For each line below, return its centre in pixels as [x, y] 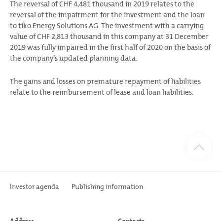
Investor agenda [35, 187]
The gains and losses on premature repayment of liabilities [105, 81]
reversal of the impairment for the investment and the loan [107, 15]
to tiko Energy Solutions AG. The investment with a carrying [107, 26]
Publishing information [107, 187]
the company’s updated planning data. [74, 58]
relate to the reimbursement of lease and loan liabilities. [102, 92]
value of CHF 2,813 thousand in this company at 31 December [109, 37]
